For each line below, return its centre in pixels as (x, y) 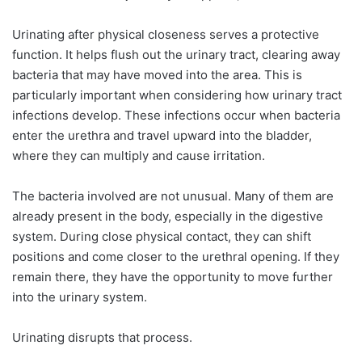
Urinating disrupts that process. (102, 338)
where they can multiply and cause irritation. (139, 156)
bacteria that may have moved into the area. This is (157, 75)
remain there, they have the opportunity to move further (173, 277)
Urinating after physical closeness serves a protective (166, 35)
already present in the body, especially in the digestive (168, 217)
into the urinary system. (80, 297)
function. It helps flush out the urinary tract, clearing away (176, 55)
